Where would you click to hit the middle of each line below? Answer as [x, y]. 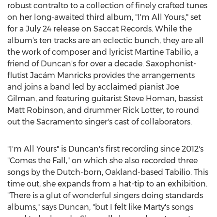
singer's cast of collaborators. [137, 122]
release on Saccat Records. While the [122, 29]
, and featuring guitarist [79, 99]
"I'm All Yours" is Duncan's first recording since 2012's [105, 149]
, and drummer [93, 110]
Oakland [121, 172]
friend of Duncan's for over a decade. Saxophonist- [102, 64]
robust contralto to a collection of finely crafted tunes [107, 6]
